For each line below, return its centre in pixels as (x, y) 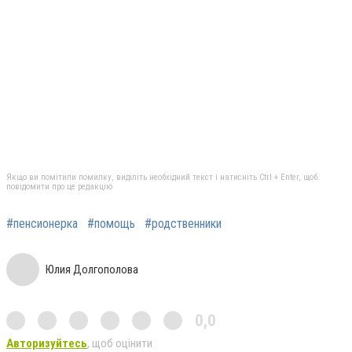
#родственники (183, 223)
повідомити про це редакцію (59, 186)
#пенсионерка (42, 223)
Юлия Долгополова (92, 269)
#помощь (111, 223)
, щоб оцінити (120, 343)
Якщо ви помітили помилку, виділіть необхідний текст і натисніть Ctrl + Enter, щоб (162, 177)
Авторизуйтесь (47, 343)
